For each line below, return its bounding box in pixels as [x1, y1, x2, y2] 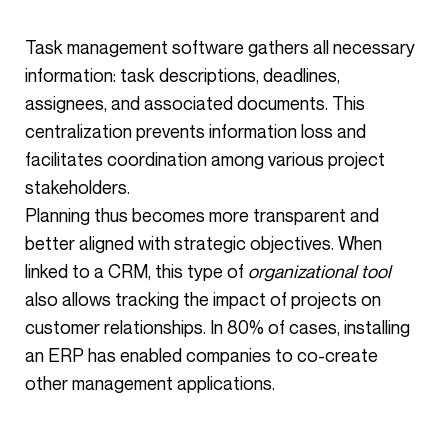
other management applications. [25, 372, 275, 394]
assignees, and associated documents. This [25, 92, 365, 114]
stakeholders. [25, 176, 130, 198]
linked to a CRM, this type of [25, 260, 248, 282]
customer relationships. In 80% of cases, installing [25, 316, 410, 338]
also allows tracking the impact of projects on [25, 288, 381, 310]
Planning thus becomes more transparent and [25, 204, 379, 226]
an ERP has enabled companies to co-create [25, 344, 378, 366]
